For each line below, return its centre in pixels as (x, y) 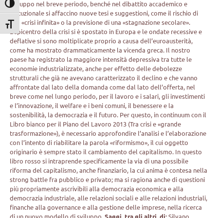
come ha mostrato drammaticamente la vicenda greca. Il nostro (100, 50)
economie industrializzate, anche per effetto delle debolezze (96, 68)
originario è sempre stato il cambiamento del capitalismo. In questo (106, 151)
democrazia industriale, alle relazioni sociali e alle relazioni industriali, (109, 198)
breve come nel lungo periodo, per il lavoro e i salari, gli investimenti (108, 96)
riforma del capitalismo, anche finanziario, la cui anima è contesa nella (109, 170)
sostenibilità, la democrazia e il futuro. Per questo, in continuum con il (108, 114)
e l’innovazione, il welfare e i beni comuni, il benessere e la (92, 105)
